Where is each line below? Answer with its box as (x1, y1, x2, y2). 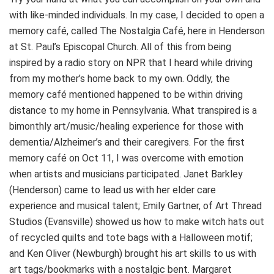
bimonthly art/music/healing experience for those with (9, 120, 243, 132)
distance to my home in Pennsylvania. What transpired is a (9, 104, 257, 116)
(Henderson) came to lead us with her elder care (9, 183, 216, 196)
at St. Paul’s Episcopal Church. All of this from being (9, 40, 231, 53)
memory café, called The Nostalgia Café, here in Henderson (9, 24, 265, 37)
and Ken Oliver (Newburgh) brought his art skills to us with (9, 247, 256, 259)
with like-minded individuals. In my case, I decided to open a (9, 9, 264, 21)
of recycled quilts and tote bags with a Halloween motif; (9, 231, 253, 243)
